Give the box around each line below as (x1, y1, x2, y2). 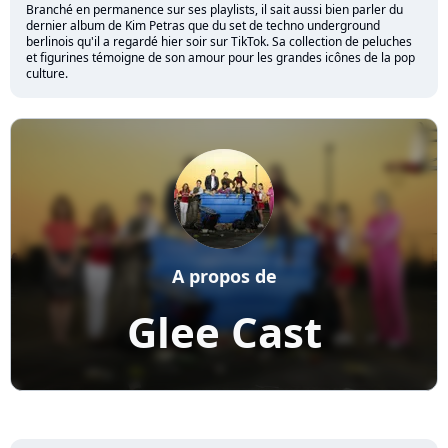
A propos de (171, 264, 277, 289)
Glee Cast (126, 303, 322, 361)
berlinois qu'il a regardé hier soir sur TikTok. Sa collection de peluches (26, 33, 412, 51)
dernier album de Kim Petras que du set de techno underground (26, 17, 380, 35)
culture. (26, 65, 68, 83)
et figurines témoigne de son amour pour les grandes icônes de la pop (26, 49, 415, 67)
